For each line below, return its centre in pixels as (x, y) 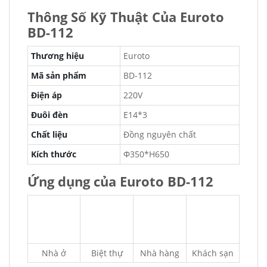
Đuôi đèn (49, 115)
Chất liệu (49, 134)
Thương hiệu (58, 56)
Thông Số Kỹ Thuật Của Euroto (126, 17)
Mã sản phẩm (59, 75)
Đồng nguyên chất (160, 134)
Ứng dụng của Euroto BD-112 (120, 181)
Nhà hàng (160, 253)
